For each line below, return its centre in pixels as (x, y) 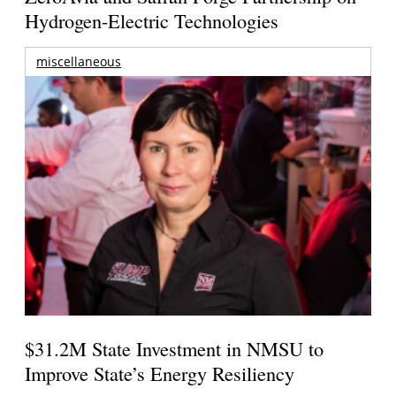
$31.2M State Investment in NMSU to (175, 349)
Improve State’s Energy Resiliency (160, 373)
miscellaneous (79, 61)
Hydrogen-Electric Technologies (152, 20)
